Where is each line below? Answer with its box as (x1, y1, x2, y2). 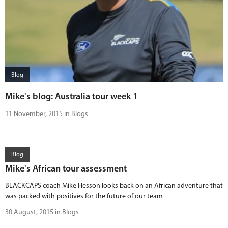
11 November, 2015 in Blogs (5, 109, 88, 118)
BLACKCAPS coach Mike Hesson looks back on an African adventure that (5, 181, 223, 190)
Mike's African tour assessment (5, 163, 127, 174)
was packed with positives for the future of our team (5, 192, 163, 201)
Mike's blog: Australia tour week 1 (5, 91, 138, 102)
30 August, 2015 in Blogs (5, 208, 79, 216)
